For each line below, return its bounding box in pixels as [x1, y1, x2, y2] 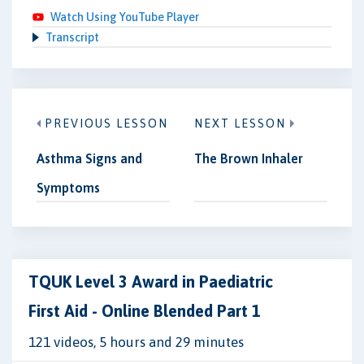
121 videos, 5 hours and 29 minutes [28, 334, 244, 350]
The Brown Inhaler [194, 151, 303, 166]
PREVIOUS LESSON [45, 117, 168, 130]
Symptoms [37, 180, 100, 195]
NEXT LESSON [194, 117, 286, 130]
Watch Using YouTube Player [50, 10, 199, 24]
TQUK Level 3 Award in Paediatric [28, 272, 273, 291]
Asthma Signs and [37, 151, 142, 166]
